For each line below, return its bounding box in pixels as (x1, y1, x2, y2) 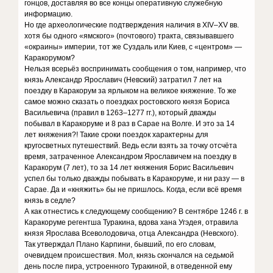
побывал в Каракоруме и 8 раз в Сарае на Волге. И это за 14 (24, 119, 235, 128)
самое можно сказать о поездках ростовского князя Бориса (24, 97, 230, 106)
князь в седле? (24, 196, 76, 205)
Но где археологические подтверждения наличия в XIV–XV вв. (24, 21, 239, 29)
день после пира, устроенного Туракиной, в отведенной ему (24, 262, 233, 271)
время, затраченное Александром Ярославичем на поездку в (24, 152, 237, 161)
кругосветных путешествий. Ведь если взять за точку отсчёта (24, 141, 238, 150)
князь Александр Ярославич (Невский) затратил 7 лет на (24, 76, 222, 84)
